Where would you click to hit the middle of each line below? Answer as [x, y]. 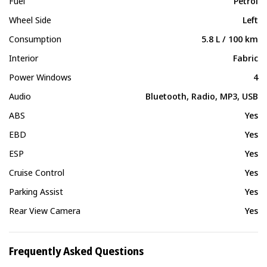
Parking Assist [36, 191]
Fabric [246, 58]
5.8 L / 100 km [230, 39]
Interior [24, 58]
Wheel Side [30, 20]
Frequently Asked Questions [76, 251]
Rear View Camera [45, 210]
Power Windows [40, 77]
